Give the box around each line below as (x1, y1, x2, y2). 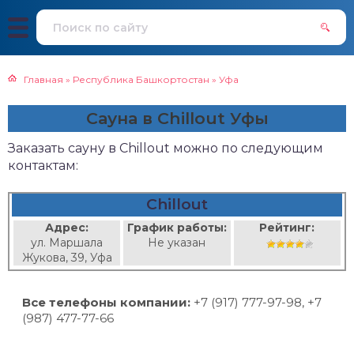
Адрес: (45, 220, 89, 235)
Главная (24, 73, 63, 85)
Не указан (148, 235, 206, 250)
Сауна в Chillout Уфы (85, 108, 269, 128)
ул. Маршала (31, 235, 104, 250)
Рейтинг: (259, 220, 315, 235)
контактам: (8, 158, 78, 173)
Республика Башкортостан (73, 73, 209, 85)
